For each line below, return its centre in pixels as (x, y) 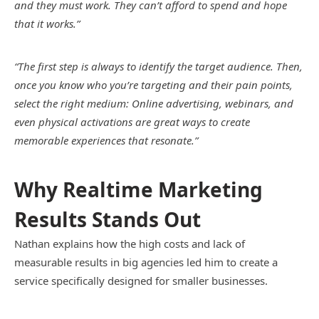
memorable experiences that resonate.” (106, 140)
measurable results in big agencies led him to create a (146, 262)
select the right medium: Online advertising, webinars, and (154, 103)
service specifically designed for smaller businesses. (141, 280)
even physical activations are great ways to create (132, 122)
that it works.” (47, 23)
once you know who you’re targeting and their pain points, (153, 85)
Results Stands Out (108, 219)
